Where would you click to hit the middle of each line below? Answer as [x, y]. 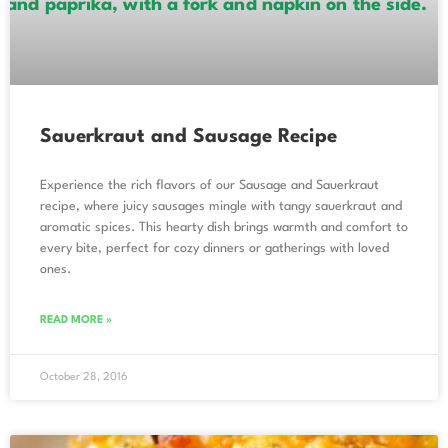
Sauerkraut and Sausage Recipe [188, 136]
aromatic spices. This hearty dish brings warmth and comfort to [224, 227]
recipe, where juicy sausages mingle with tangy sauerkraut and [221, 206]
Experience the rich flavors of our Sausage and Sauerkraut [209, 185]
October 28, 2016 [84, 377]
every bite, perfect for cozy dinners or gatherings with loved [214, 248]
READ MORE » [76, 320]
